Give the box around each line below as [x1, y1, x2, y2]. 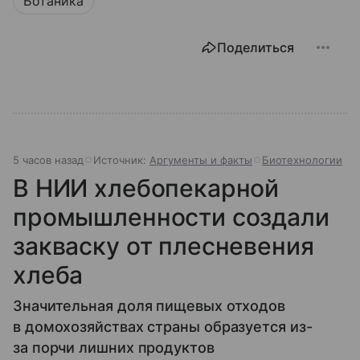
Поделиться [217, 39, 294, 56]
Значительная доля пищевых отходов [13, 297, 286, 315]
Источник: [93, 153, 149, 167]
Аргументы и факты [149, 153, 252, 167]
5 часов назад [13, 153, 84, 167]
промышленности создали [13, 202, 329, 232]
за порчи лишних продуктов [13, 339, 215, 357]
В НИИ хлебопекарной [13, 174, 280, 203]
